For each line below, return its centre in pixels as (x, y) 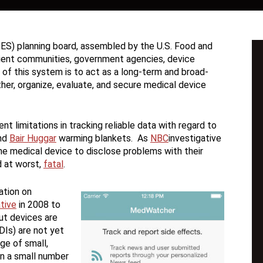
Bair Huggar (33, 139)
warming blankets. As (103, 139)
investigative (195, 139)
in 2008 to (38, 205)
